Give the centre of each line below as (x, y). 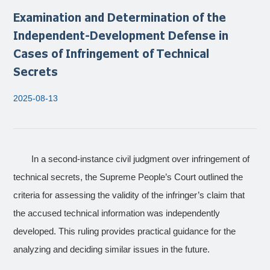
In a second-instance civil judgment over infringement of (141, 159)
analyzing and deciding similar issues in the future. (112, 250)
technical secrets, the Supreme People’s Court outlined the (128, 177)
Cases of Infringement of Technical (111, 53)
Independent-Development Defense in (121, 35)
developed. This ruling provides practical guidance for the (125, 231)
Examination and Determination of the (120, 17)
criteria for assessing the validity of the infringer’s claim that (129, 195)
